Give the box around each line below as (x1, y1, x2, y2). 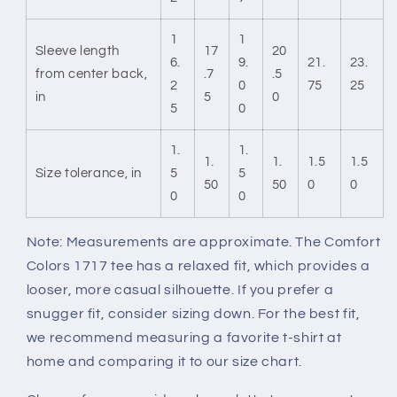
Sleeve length (35, 43, 120, 58)
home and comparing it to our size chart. (26, 354, 302, 370)
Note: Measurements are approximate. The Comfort (26, 235, 381, 250)
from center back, (35, 66, 148, 81)
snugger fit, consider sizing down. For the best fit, (26, 307, 361, 322)
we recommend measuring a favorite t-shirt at (26, 331, 342, 346)
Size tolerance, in (35, 166, 143, 180)
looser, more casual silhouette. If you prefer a (26, 283, 334, 298)
